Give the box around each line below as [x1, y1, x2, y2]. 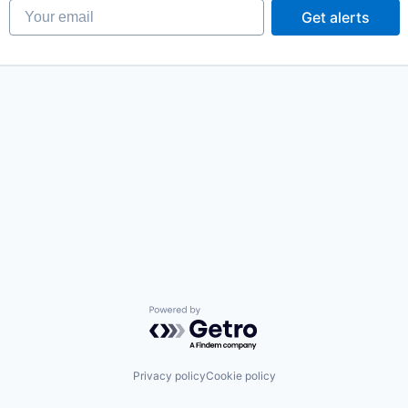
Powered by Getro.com [148, 305, 309, 324]
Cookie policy [205, 368, 276, 382]
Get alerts [301, 8, 370, 27]
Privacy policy [132, 368, 206, 382]
